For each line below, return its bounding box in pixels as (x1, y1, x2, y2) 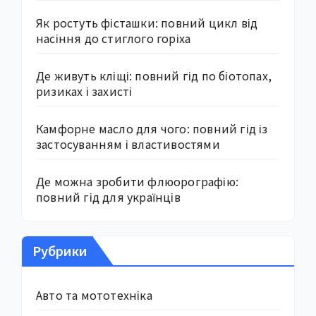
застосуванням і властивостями (36, 135, 220, 152)
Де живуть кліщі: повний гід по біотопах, (36, 66, 272, 84)
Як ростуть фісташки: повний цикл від (36, 13, 258, 31)
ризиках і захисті (36, 82, 133, 99)
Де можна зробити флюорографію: (36, 172, 239, 190)
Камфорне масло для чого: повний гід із (36, 119, 268, 137)
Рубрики (32, 241, 87, 260)
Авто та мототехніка (36, 286, 152, 303)
